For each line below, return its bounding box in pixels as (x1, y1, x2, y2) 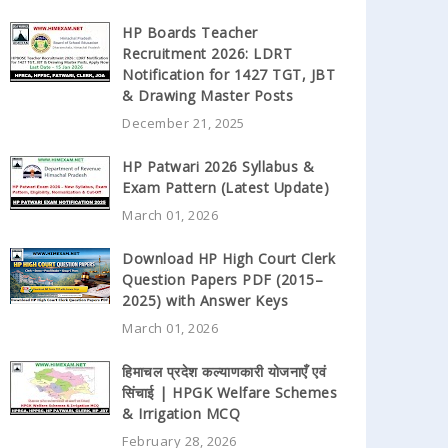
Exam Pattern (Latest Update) (122, 177, 329, 197)
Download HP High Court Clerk (122, 248, 335, 268)
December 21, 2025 (122, 113, 245, 132)
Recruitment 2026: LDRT (122, 43, 292, 63)
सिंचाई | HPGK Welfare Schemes (122, 382, 337, 402)
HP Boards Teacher (122, 22, 258, 42)
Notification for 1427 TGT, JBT (122, 64, 335, 84)
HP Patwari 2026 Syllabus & (122, 156, 314, 176)
